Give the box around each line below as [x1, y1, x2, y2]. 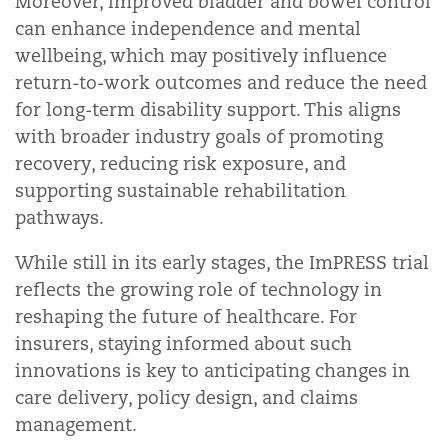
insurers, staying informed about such [15, 332, 352, 355]
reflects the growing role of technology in [15, 278, 382, 301]
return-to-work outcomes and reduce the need [15, 71, 427, 94]
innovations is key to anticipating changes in [15, 359, 410, 382]
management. [15, 413, 137, 436]
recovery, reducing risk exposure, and [15, 152, 346, 175]
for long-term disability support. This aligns [15, 98, 401, 121]
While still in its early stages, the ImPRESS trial [15, 251, 429, 274]
